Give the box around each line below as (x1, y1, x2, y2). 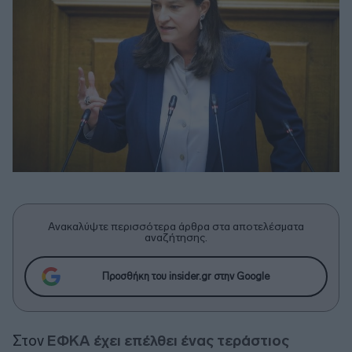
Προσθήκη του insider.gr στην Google (101, 270, 269, 283)
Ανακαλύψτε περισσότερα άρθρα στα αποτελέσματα (48, 219, 304, 233)
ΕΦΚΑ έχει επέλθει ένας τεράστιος (44, 331, 289, 350)
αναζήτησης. (145, 230, 207, 244)
